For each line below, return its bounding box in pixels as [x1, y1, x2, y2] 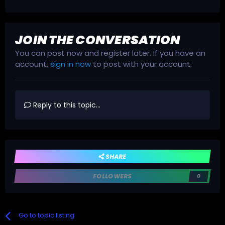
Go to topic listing [19, 210, 74, 220]
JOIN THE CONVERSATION [15, 31, 180, 49]
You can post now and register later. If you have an [15, 48, 205, 59]
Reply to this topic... [31, 100, 100, 110]
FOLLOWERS [92, 172, 133, 181]
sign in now [50, 59, 91, 70]
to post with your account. [91, 59, 192, 70]
